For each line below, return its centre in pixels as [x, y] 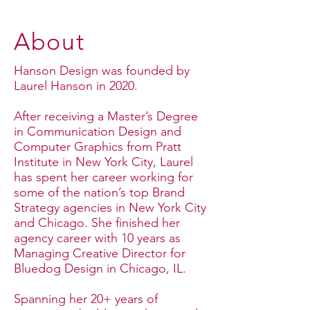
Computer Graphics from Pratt [98, 147]
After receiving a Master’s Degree [106, 116]
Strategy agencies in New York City [110, 208]
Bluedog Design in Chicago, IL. [100, 268]
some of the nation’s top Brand [99, 192]
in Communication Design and [98, 131]
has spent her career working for [103, 177]
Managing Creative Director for [100, 253]
